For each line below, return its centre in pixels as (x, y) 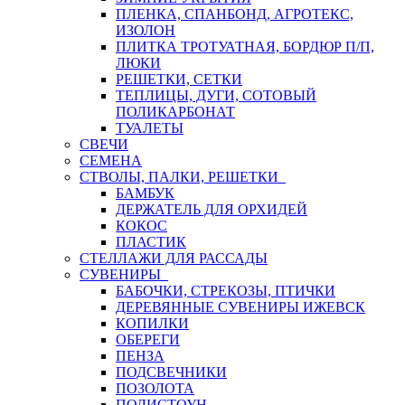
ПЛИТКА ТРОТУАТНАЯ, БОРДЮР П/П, (245, 47)
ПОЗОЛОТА (155, 388)
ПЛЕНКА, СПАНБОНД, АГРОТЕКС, (235, 14)
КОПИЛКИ (152, 323)
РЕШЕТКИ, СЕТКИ (179, 79)
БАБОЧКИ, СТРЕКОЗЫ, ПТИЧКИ (226, 291)
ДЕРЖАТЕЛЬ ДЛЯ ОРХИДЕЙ (212, 209)
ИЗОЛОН (146, 30)
